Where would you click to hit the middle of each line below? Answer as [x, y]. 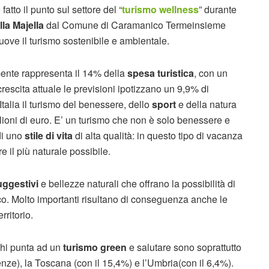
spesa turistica [161, 73]
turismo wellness [160, 9]
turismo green [94, 247]
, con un [211, 73]
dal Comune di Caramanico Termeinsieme [135, 25]
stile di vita [47, 135]
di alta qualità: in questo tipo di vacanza [158, 135]
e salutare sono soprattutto [184, 247]
